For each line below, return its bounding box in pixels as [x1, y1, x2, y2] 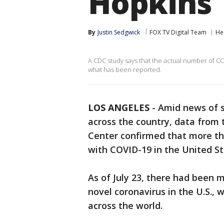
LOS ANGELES [88, 101, 149, 113]
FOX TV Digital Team [149, 28, 206, 36]
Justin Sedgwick [97, 28, 140, 36]
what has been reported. [88, 65, 161, 74]
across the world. [88, 199, 162, 211]
